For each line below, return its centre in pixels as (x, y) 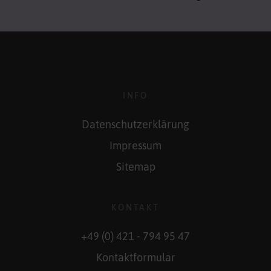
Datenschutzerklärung (135, 125)
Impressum (135, 145)
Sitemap (135, 167)
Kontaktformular (135, 258)
